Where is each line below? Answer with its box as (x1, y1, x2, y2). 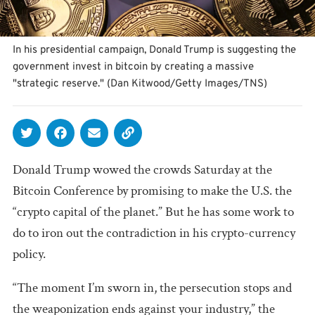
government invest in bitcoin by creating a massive (13, 60, 254, 74)
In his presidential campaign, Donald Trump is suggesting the (13, 43, 296, 57)
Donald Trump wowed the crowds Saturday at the (13, 160, 272, 179)
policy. (13, 245, 46, 263)
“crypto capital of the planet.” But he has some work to (13, 202, 294, 221)
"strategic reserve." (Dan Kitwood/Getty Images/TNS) (13, 77, 267, 91)
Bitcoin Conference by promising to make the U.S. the (13, 181, 292, 200)
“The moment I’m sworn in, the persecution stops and (13, 278, 292, 297)
